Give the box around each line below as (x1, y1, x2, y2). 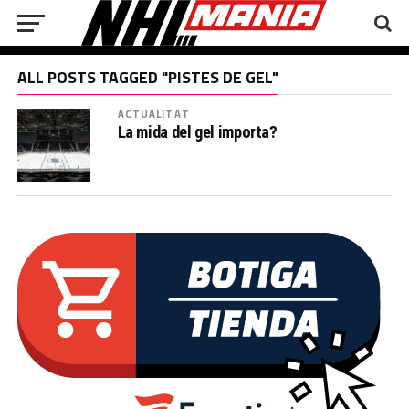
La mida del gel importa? (117, 122, 278, 142)
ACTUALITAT (117, 106, 190, 121)
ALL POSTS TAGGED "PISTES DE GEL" (16, 65, 278, 89)
